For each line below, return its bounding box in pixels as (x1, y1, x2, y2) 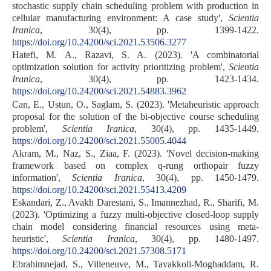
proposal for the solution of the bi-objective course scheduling (12, 111, 259, 122)
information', (12, 172, 73, 183)
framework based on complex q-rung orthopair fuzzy (12, 160, 259, 171)
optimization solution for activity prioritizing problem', (12, 62, 229, 73)
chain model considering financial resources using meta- (12, 221, 259, 232)
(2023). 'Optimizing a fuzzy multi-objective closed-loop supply (12, 209, 259, 220)
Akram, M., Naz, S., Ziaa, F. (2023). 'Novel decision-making (12, 148, 259, 158)
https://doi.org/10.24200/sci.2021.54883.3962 (12, 86, 186, 97)
